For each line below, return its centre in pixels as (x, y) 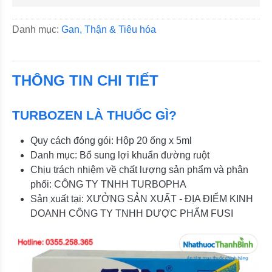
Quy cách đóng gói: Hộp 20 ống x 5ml (111, 140)
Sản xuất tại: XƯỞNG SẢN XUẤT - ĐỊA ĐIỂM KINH (142, 199)
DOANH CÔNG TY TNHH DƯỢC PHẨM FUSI (132, 213)
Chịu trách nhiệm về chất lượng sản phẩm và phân (139, 169)
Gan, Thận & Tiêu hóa (109, 29)
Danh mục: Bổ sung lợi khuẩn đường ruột (120, 155)
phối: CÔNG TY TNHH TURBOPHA (108, 184)
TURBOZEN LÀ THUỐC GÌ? (94, 115)
